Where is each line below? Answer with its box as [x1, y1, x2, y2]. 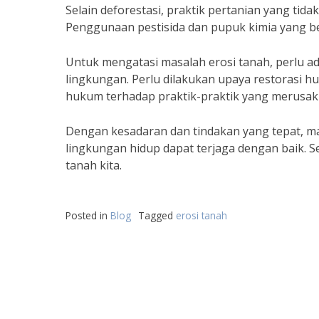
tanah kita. [66, 157, 122, 173]
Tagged [138, 209, 176, 222]
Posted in [66, 209, 110, 222]
